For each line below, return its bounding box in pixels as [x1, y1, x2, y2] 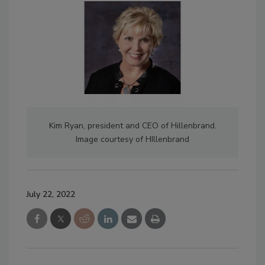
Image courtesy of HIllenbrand [76, 134, 189, 146]
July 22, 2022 [27, 189, 75, 201]
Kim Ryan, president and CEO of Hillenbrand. [49, 120, 216, 132]
